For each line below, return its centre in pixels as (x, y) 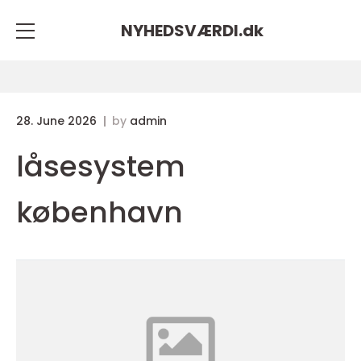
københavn (100, 212)
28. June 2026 (58, 121)
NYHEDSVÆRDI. (181, 30)
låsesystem (101, 166)
